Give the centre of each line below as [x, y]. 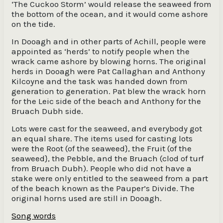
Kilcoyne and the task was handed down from [100, 81]
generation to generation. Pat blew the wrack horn [109, 91]
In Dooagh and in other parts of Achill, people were [109, 41]
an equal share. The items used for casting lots [102, 138]
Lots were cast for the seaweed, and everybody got [107, 128]
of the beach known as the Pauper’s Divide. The [103, 188]
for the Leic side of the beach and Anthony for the [106, 101]
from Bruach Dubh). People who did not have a [102, 168]
